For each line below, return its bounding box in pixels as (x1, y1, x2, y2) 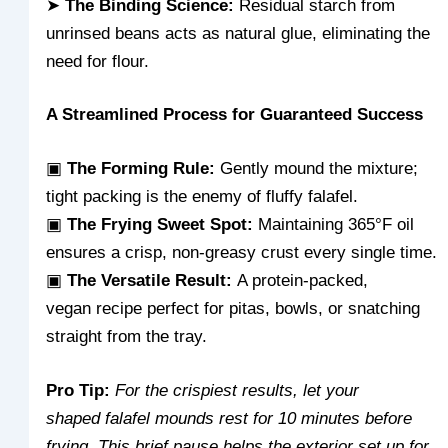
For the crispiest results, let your (115, 380, 360, 400)
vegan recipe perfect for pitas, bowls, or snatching (46, 298, 421, 318)
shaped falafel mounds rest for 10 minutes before (46, 408, 413, 428)
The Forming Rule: (67, 158, 216, 178)
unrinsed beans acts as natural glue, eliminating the (46, 23, 431, 43)
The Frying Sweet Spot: (67, 214, 254, 234)
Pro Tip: (46, 380, 111, 400)
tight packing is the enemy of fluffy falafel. (46, 186, 359, 206)
